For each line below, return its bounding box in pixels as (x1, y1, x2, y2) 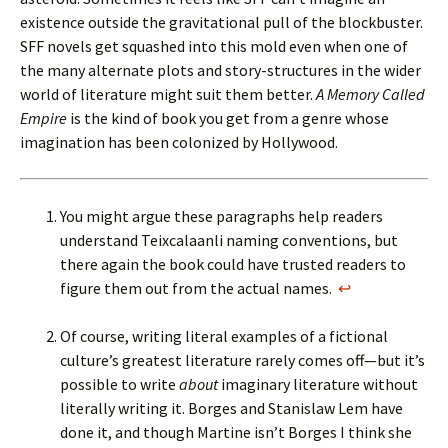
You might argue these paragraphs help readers (60, 206, 383, 226)
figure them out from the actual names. (60, 278, 335, 298)
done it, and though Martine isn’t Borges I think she (60, 422, 412, 442)
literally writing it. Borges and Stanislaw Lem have (60, 398, 403, 418)
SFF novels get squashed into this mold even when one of (20, 36, 408, 56)
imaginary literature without (218, 374, 418, 394)
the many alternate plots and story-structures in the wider (20, 60, 421, 80)
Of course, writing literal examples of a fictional (60, 326, 388, 346)
